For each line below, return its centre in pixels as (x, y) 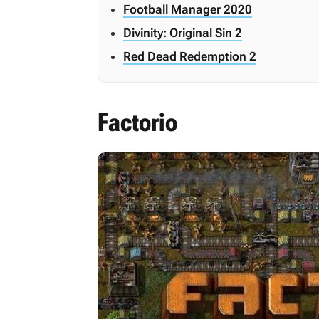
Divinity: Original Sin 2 (183, 33)
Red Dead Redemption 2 (190, 56)
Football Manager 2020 (188, 9)
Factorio (137, 122)
